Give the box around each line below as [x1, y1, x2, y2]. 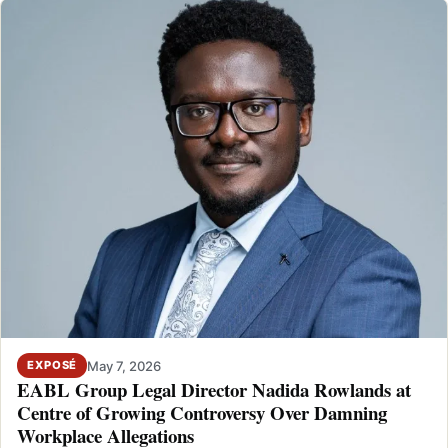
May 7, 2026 [87, 357, 162, 374]
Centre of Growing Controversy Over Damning [17, 399, 387, 427]
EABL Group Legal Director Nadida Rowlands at [17, 376, 411, 404]
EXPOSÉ [27, 358, 78, 373]
